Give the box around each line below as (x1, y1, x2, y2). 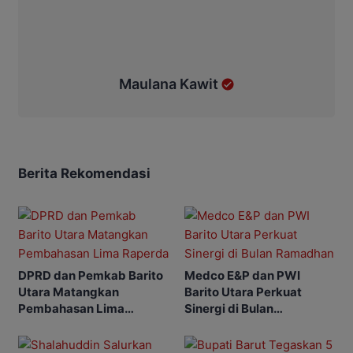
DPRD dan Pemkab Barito (18, 267, 163, 283)
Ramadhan (184, 317, 247, 333)
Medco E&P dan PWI (184, 267, 300, 283)
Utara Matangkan (18, 284, 119, 299)
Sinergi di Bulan (184, 300, 273, 316)
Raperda (18, 317, 67, 333)
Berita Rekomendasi (18, 165, 150, 181)
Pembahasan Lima (18, 300, 124, 316)
